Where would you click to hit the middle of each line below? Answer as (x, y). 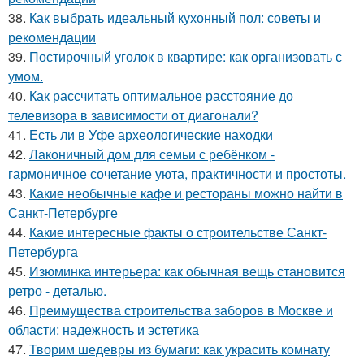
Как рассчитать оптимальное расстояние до (161, 96)
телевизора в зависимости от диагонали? (133, 115)
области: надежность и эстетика (104, 330)
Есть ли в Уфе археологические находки (151, 135)
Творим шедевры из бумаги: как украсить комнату (180, 349)
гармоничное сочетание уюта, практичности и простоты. (177, 174)
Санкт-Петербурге (63, 213)
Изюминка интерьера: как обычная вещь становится (187, 271)
